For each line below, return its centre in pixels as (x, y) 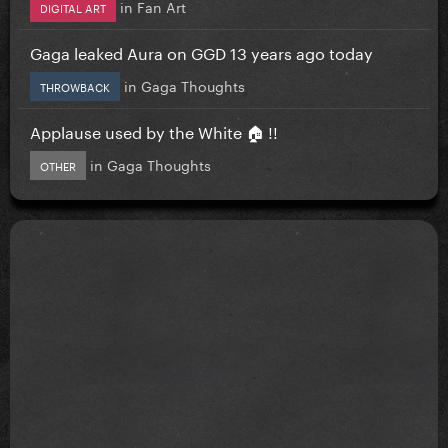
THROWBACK (75, 85)
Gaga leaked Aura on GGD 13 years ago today (201, 51)
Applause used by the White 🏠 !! (154, 130)
